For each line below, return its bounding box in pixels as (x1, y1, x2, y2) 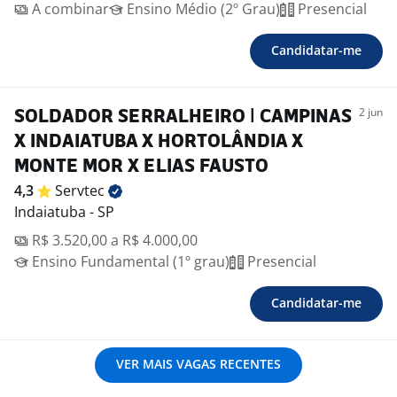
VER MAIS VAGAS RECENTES (116, 355, 281, 373)
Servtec (55, 181, 108, 201)
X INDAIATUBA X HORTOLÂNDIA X (14, 133, 303, 152)
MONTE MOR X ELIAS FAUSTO (14, 158, 269, 177)
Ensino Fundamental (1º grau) (28, 252, 230, 272)
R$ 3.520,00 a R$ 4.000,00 (28, 230, 198, 251)
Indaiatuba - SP (14, 202, 114, 222)
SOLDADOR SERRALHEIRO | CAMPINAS (14, 108, 352, 128)
